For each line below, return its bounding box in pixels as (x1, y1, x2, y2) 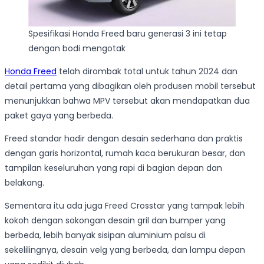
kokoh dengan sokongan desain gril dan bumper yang (5, 214, 226, 226)
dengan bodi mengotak (28, 42, 126, 54)
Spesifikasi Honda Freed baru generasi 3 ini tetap (28, 27, 227, 39)
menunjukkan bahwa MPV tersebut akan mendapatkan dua (5, 94, 250, 107)
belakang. (5, 176, 44, 189)
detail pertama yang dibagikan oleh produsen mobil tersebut (5, 80, 256, 92)
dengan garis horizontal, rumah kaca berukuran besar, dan (5, 147, 245, 159)
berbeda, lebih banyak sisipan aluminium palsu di (5, 229, 206, 241)
